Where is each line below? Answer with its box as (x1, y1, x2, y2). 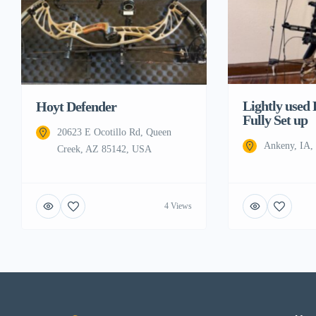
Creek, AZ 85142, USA (57, 143, 152, 154)
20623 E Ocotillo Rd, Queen (57, 126, 171, 138)
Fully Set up (242, 111, 308, 128)
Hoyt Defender (36, 98, 116, 114)
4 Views (164, 201, 192, 212)
